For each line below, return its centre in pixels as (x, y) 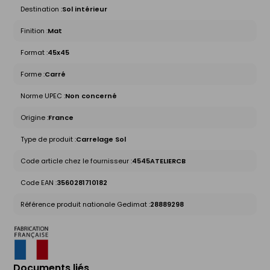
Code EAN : (39, 182)
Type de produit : (48, 139)
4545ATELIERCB (159, 161)
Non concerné (91, 96)
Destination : (41, 9)
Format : (34, 52)
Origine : (34, 117)
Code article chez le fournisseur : (76, 161)
